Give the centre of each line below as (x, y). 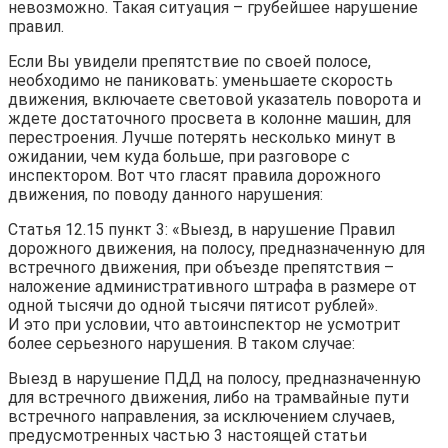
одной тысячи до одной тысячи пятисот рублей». (193, 305)
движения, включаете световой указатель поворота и (214, 99)
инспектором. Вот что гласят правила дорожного (194, 175)
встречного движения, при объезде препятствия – (201, 267)
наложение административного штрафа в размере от (212, 286)
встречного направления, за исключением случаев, (201, 416)
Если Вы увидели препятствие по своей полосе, (189, 61)
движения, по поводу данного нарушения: (165, 194)
